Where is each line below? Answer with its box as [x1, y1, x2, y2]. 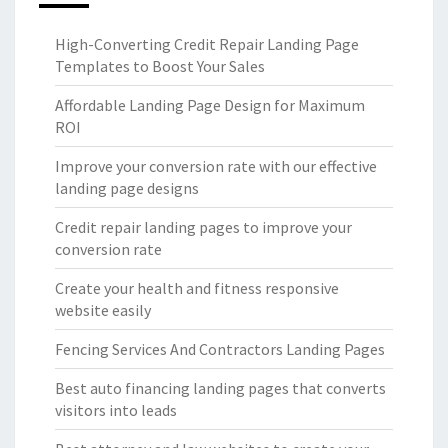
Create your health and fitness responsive [55, 278, 339, 299]
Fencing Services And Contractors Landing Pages [55, 339, 385, 360]
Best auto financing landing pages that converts [55, 378, 386, 399]
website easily [55, 300, 151, 321]
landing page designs [55, 178, 199, 199]
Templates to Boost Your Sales [55, 56, 265, 77]
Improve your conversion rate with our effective [55, 156, 377, 177]
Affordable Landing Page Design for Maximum [55, 95, 365, 116]
